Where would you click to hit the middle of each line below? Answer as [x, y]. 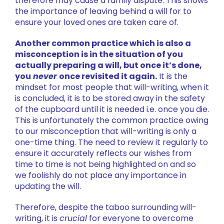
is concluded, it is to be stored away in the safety [110, 98]
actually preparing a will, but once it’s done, [108, 65]
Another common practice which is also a [103, 43]
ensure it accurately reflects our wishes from [103, 153]
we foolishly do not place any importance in [100, 175]
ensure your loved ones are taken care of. [96, 22]
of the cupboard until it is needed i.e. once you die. [112, 109]
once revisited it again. [108, 76]
